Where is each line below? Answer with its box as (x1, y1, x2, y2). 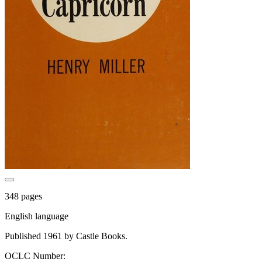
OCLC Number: (5, 250, 65, 261)
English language (5, 211, 68, 221)
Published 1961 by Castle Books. (5, 230, 127, 241)
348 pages (5, 191, 42, 201)
